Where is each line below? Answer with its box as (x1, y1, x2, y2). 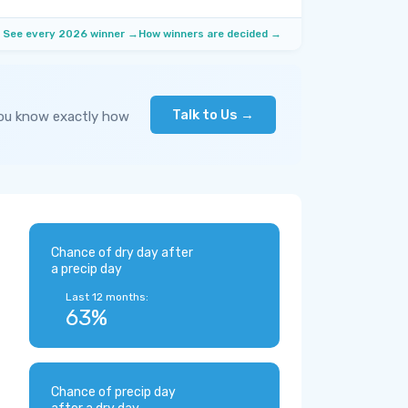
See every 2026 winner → (3, 27, 138, 40)
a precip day (51, 261, 122, 277)
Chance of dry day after (51, 245, 193, 260)
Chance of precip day (51, 384, 176, 400)
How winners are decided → (138, 27, 281, 40)
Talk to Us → (172, 107, 254, 123)
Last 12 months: (66, 291, 148, 303)
